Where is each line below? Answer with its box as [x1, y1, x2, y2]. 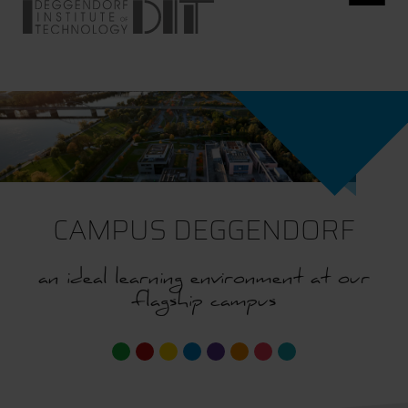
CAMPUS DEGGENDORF [53, 209, 355, 251]
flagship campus [131, 291, 277, 315]
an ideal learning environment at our [38, 269, 370, 292]
